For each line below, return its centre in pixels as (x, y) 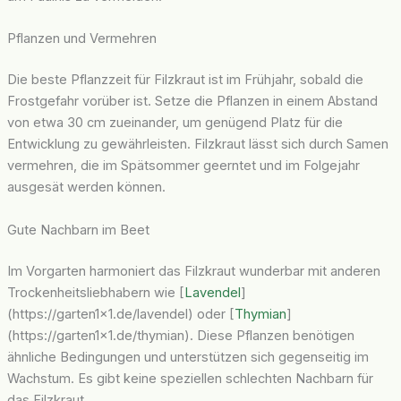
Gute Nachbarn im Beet (78, 230)
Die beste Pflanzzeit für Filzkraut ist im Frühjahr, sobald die (185, 80)
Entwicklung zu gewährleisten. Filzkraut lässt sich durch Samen (197, 145)
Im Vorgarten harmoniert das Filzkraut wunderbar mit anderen (193, 271)
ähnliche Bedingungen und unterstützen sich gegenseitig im (188, 357)
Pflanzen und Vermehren (81, 39)
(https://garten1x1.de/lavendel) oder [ (120, 314)
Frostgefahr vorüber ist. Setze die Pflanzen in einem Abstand (192, 102)
